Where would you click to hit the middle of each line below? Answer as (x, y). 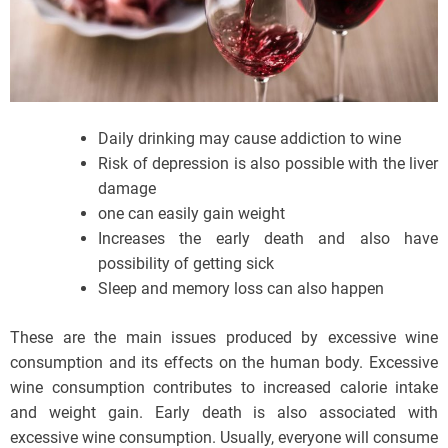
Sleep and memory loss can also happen (241, 289)
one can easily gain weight (191, 214)
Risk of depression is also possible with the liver (268, 164)
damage (127, 189)
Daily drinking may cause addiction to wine (249, 139)
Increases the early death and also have (268, 239)
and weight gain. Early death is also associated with (224, 413)
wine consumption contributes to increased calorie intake (224, 388)
